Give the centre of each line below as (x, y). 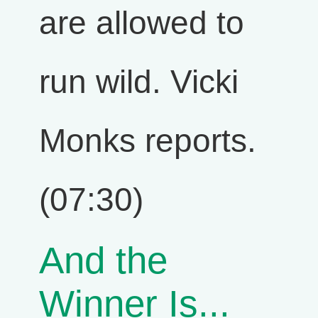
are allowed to (142, 23)
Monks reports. (148, 141)
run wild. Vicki (139, 82)
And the (103, 260)
